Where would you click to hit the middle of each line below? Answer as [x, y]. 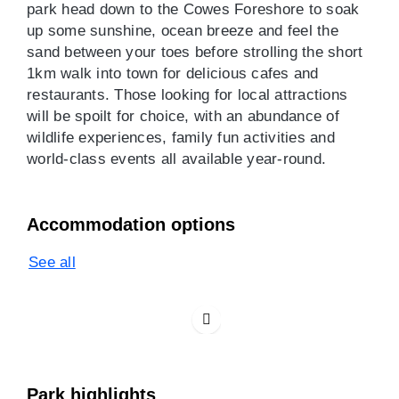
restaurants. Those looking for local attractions [187, 95]
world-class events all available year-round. [176, 159]
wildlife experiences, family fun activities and [181, 138]
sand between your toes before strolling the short [195, 52]
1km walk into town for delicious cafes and [173, 73]
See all [52, 262]
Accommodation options [131, 224]
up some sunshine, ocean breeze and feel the [183, 31]
